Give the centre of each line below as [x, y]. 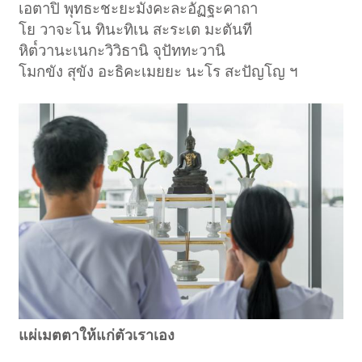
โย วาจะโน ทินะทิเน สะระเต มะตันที [136, 29]
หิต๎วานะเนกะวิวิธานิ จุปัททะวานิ [122, 50]
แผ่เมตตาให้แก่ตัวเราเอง [97, 336]
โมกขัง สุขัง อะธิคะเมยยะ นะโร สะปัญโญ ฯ [158, 71]
